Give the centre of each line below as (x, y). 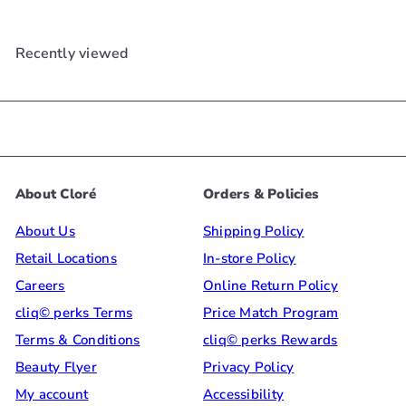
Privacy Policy (249, 367)
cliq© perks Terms (74, 313)
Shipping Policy (254, 232)
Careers (40, 286)
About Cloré (56, 194)
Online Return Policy (271, 286)
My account (52, 395)
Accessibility (244, 395)
